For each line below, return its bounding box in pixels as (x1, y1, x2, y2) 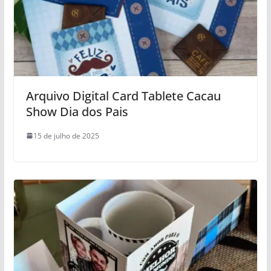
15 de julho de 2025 (33, 130, 99, 141)
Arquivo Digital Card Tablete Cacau (25, 87, 221, 104)
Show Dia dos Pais (25, 103, 128, 120)
